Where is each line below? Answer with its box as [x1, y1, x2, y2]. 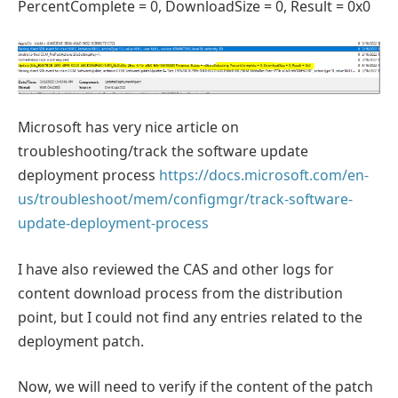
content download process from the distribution [18, 283, 343, 303]
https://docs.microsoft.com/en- [159, 165, 369, 186]
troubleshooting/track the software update [18, 141, 308, 162]
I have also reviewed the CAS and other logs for [18, 259, 334, 279]
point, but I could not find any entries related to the [18, 306, 362, 327]
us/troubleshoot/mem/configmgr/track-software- [18, 189, 353, 210]
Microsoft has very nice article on [18, 117, 239, 138]
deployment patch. [18, 330, 144, 351]
